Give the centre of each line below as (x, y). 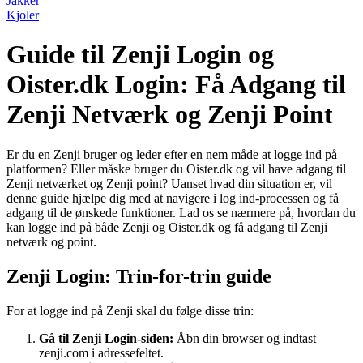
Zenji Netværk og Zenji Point (170, 115)
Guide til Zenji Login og (140, 55)
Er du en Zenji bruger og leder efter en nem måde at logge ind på (172, 154)
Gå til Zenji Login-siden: (106, 338)
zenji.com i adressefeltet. (101, 352)
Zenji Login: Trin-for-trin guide (139, 276)
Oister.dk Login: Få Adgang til (176, 85)
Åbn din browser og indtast (245, 338)
